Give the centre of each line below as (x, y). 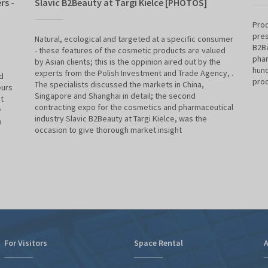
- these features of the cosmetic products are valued (130, 51)
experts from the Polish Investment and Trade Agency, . (134, 73)
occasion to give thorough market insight (108, 130)
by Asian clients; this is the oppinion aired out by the (128, 62)
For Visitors (26, 243)
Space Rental (158, 243)
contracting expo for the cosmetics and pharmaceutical (134, 107)
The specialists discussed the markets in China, (119, 85)
